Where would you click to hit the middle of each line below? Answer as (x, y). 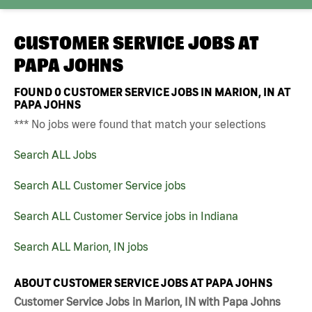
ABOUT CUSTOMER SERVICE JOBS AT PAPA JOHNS (143, 282)
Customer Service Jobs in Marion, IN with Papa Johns (147, 302)
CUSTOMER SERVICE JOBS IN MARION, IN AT (176, 92)
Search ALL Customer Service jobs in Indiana (126, 216)
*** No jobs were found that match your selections (140, 124)
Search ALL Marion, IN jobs (81, 246)
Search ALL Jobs (55, 154)
